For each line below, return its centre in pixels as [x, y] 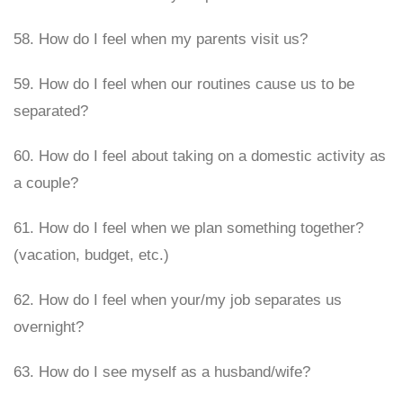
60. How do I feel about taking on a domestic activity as [200, 156]
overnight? [49, 327]
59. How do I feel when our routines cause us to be [184, 84]
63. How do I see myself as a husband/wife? [162, 372]
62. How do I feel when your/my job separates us [178, 300]
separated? [51, 111]
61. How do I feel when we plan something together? [188, 228]
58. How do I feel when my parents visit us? [161, 39]
